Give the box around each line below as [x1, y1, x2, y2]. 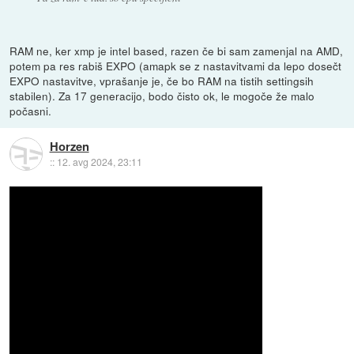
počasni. [9, 102, 52, 119]
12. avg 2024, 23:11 [56, 155, 142, 169]
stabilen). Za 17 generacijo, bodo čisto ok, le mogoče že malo [9, 87, 315, 104]
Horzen [49, 137, 89, 156]
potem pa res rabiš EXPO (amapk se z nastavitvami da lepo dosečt [9, 57, 342, 73]
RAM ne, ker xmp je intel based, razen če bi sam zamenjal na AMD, [9, 42, 344, 58]
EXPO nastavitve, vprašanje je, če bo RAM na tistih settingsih [9, 72, 314, 88]
